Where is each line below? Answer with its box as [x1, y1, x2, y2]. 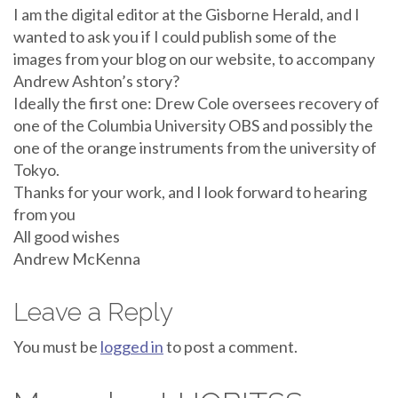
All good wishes [13, 227, 120, 246]
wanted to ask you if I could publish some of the [13, 27, 337, 46]
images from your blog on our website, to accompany [13, 49, 375, 68]
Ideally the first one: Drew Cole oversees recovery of [13, 93, 379, 113]
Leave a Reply [13, 298, 173, 327]
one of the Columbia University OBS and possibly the [13, 115, 373, 135]
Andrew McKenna [13, 249, 140, 268]
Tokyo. [13, 160, 60, 179]
